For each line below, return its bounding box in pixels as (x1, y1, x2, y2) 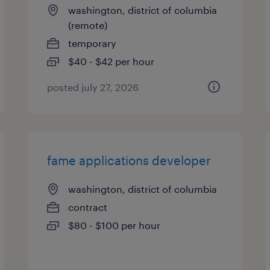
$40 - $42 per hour (68, 55, 155, 67)
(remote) (68, 19, 108, 31)
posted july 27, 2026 (47, 81, 139, 93)
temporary (68, 37, 117, 49)
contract (68, 201, 108, 213)
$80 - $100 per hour (68, 219, 161, 231)
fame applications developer (47, 153, 212, 168)
